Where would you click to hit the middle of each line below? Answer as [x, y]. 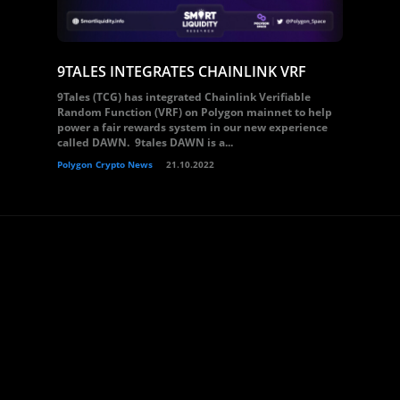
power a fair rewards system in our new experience [192, 127]
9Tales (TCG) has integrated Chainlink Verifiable [184, 97]
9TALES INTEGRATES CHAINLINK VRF [182, 71]
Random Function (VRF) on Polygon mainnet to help [195, 112]
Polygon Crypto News [105, 164]
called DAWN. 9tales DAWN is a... [145, 142]
